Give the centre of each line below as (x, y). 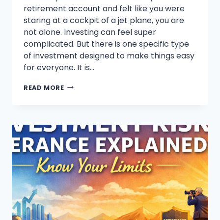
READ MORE (44, 87)
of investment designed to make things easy (109, 55)
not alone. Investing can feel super (90, 32)
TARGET (78, 104)
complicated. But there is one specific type (106, 44)
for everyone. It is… (59, 67)
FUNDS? (78, 123)
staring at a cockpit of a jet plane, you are (104, 20)
